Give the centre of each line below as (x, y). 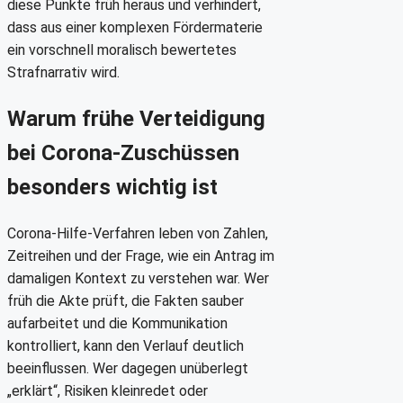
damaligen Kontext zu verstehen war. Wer (138, 278)
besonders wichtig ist (112, 187)
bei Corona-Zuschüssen (123, 152)
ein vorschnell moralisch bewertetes (122, 49)
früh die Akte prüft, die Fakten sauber (125, 300)
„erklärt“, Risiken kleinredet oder (107, 390)
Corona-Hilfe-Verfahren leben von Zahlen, (138, 233)
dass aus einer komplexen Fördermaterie (135, 27)
